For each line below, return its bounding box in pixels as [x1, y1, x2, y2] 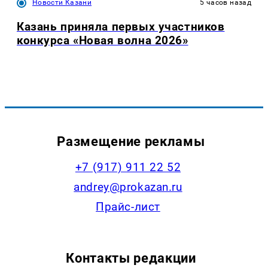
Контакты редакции [66, 250, 196, 266]
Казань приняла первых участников [17, 19, 225, 33]
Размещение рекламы [57, 133, 205, 149]
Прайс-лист [96, 200, 160, 214]
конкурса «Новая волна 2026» [17, 33, 188, 47]
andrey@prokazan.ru [74, 180, 182, 194]
